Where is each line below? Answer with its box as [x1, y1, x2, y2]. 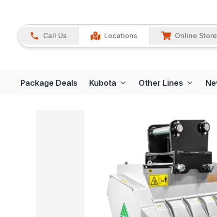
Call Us [43, 31, 67, 40]
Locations [104, 31, 138, 40]
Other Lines [139, 78, 183, 88]
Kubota [89, 78, 116, 88]
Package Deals [20, 78, 77, 88]
